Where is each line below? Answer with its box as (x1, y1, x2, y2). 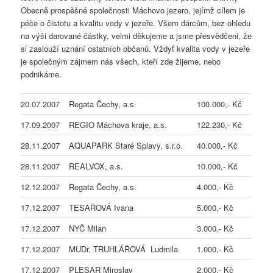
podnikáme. (21, 68, 62, 80)
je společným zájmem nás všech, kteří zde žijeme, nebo (21, 55, 221, 67)
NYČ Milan (69, 222, 107, 234)
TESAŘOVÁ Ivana (69, 201, 134, 213)
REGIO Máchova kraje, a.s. (69, 118, 168, 130)
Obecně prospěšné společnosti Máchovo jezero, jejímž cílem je (21, 4, 246, 16)
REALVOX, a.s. (69, 160, 124, 172)
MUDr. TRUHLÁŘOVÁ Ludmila (69, 243, 179, 255)
